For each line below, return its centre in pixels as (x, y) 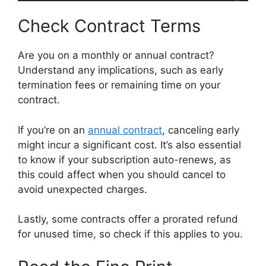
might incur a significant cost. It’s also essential (129, 145)
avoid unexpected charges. (83, 189)
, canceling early (201, 130)
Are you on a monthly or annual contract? (116, 56)
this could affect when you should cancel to (122, 174)
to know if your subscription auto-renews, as (124, 159)
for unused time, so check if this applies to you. (130, 234)
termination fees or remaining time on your (119, 85)
